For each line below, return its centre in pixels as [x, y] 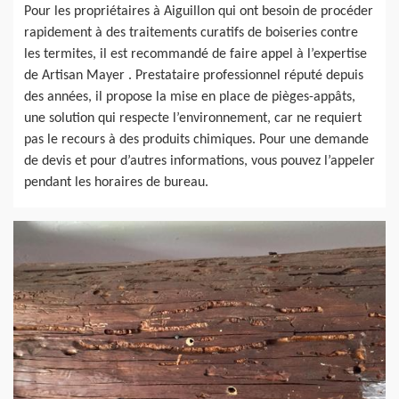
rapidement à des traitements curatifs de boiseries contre [191, 33]
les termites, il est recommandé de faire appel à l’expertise [195, 55]
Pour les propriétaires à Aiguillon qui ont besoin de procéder [199, 12]
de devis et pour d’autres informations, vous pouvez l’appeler [199, 162]
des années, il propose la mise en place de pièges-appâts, [190, 98]
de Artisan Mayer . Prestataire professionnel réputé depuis [194, 76]
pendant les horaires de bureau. [116, 183]
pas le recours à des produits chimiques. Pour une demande [196, 140]
